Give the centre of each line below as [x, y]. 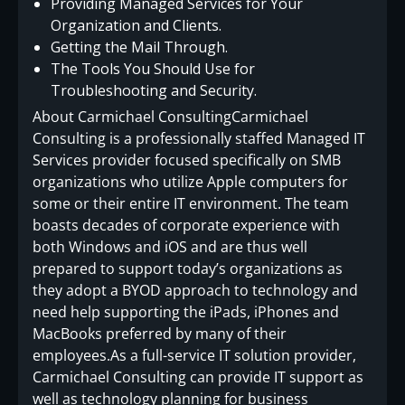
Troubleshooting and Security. [154, 90]
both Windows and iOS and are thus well [170, 246]
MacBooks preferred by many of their [160, 333]
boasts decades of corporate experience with [186, 225]
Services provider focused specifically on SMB [187, 160]
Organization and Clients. [136, 25]
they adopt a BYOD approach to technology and [195, 290]
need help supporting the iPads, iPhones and [186, 311]
